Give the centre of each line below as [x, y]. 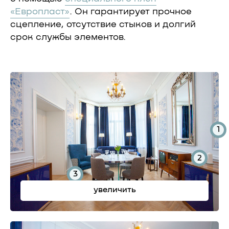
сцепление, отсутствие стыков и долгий [103, 24]
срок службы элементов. [68, 37]
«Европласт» [40, 12]
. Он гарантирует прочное [131, 12]
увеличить [114, 190]
